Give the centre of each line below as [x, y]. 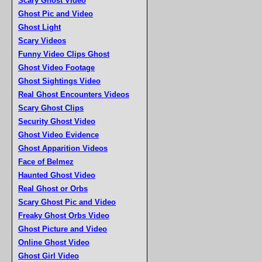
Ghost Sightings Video [59, 81]
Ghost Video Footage [56, 68]
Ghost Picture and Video [63, 229]
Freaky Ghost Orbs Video [64, 216]
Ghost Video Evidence [58, 135]
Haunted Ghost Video [57, 175]
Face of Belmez [46, 162]
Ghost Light [39, 27]
